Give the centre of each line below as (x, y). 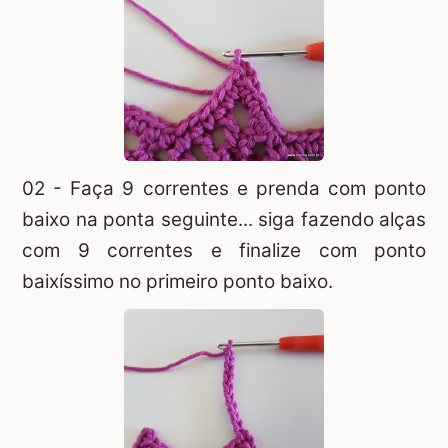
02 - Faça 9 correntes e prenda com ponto (224, 189)
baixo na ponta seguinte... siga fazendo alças (224, 220)
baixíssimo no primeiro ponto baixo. (177, 282)
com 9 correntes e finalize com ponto (224, 251)
